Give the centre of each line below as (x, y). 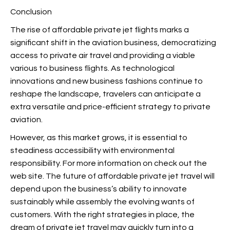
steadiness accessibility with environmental (92, 150)
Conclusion (31, 12)
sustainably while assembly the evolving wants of (102, 202)
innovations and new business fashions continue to (107, 81)
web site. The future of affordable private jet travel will (112, 176)
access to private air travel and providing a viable (103, 55)
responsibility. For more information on (82, 163)
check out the (180, 163)
